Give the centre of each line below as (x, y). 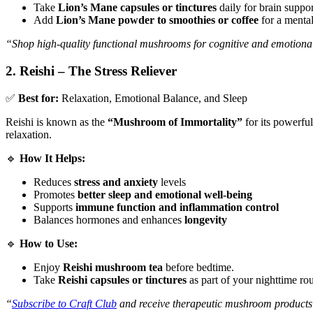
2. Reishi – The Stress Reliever (91, 71)
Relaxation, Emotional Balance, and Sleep (153, 98)
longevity (206, 219)
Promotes (56, 194)
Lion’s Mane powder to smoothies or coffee (157, 20)
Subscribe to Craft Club (64, 303)
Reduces (54, 182)
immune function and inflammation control (177, 207)
